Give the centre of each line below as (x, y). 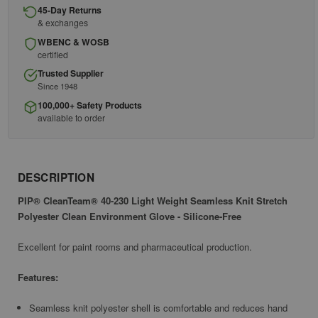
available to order (71, 117)
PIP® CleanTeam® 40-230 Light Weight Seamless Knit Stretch (153, 201)
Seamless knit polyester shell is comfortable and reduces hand (159, 308)
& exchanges (63, 23)
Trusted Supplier (71, 73)
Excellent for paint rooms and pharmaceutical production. (135, 247)
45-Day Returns (70, 10)
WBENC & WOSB (73, 42)
